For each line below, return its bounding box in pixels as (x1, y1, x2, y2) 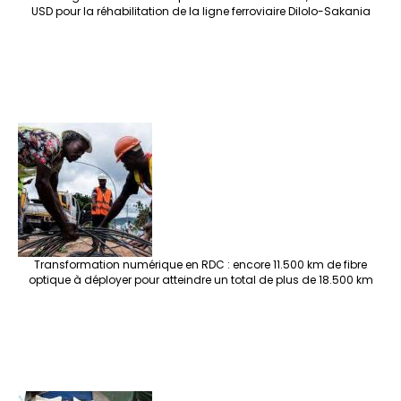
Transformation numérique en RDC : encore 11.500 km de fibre (34, 257, 367, 273)
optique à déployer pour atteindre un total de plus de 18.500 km (28, 272, 373, 288)
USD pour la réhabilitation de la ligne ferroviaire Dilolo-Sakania (30, 4, 371, 20)
